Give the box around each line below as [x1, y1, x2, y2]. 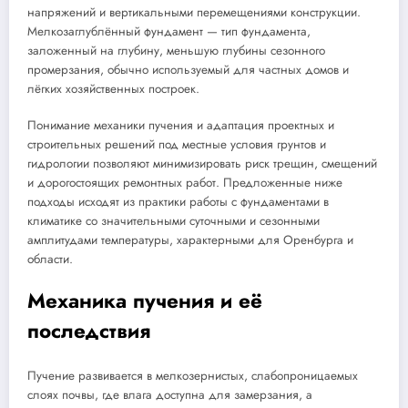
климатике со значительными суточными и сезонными [27, 211, 320, 229]
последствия [27, 315, 150, 345]
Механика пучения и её [27, 285, 262, 315]
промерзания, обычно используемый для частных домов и [27, 60, 349, 78]
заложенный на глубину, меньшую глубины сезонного [27, 41, 325, 59]
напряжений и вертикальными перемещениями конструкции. [27, 3, 361, 21]
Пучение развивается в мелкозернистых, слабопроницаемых [27, 367, 358, 385]
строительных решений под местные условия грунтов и [27, 135, 326, 153]
